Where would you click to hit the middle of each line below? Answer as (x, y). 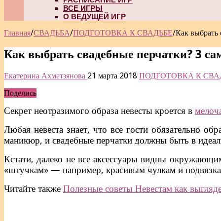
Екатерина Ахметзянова (46, 75)
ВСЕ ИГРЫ (83, 8)
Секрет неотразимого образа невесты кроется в (99, 110)
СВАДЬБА (52, 33)
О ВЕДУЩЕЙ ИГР (94, 17)
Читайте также (34, 188)
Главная (17, 33)
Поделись (20, 93)
